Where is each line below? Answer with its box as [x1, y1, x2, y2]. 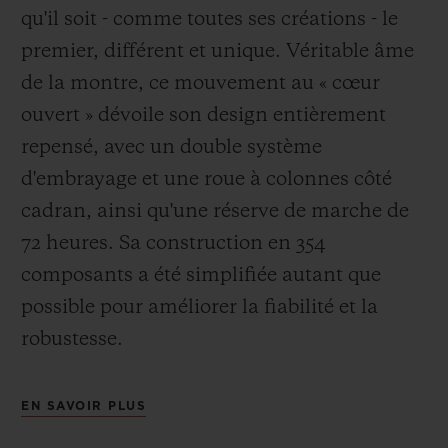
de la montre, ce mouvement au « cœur [21, 74, 380, 95]
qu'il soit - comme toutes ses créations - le [21, 10, 398, 31]
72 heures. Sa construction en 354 [21, 234, 325, 255]
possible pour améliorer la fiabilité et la [21, 298, 378, 319]
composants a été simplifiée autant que [21, 266, 381, 287]
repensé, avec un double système [21, 138, 322, 159]
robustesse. [21, 330, 123, 351]
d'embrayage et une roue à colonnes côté [21, 170, 392, 191]
